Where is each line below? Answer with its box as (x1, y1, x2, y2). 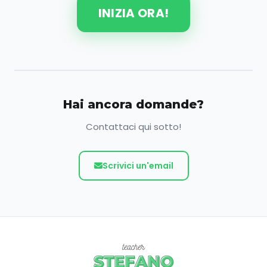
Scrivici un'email (102, 159, 173, 172)
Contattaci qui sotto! (86, 120, 181, 133)
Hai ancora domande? (63, 97, 204, 111)
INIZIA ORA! (98, 5, 169, 22)
